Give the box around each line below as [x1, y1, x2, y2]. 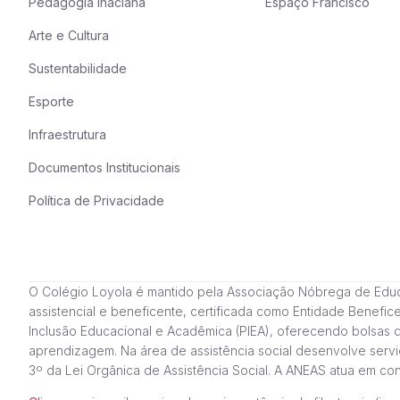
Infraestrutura [29, 127, 106, 142]
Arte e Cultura [29, 28, 109, 43]
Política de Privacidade [29, 193, 164, 208]
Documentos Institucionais [29, 160, 180, 175]
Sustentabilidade [29, 61, 127, 76]
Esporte [29, 94, 74, 109]
